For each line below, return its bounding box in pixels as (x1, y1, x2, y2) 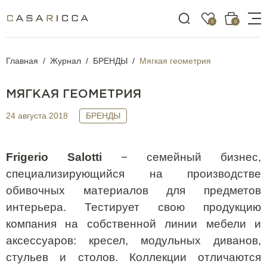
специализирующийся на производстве (6, 167, 261, 180)
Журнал (50, 56, 81, 66)
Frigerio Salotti (6, 151, 102, 163)
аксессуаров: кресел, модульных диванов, (6, 234, 261, 247)
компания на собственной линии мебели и (6, 218, 261, 230)
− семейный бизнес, (102, 151, 261, 163)
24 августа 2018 (6, 111, 68, 120)
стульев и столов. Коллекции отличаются (6, 251, 261, 263)
